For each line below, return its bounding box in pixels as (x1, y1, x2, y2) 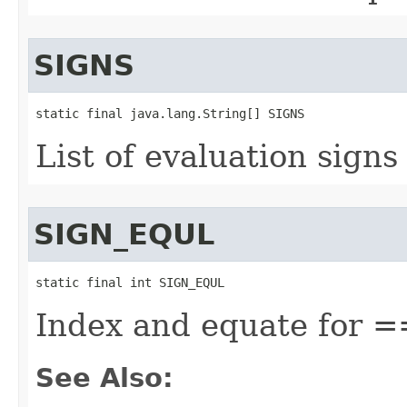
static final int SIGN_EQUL (35, 275, 224, 290)
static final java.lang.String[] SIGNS (35, 106, 304, 121)
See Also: (35, 362, 174, 393)
